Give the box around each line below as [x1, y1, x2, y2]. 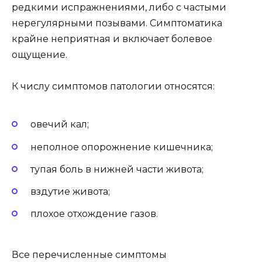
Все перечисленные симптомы [12, 249, 167, 261]
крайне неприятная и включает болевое [12, 33, 212, 44]
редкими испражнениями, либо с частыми [12, 1, 226, 13]
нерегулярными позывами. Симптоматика [12, 17, 222, 29]
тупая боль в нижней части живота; [30, 163, 204, 175]
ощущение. [12, 49, 67, 60]
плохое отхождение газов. [30, 208, 158, 220]
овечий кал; [30, 119, 89, 130]
